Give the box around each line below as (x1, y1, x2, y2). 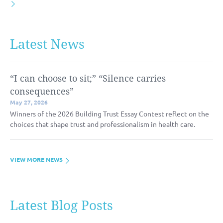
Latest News (10, 36, 85, 52)
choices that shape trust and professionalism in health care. (10, 119, 195, 128)
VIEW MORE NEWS (10, 155, 64, 163)
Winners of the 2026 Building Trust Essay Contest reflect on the (10, 109, 209, 118)
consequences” (10, 86, 74, 97)
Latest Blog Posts (10, 198, 113, 213)
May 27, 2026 (10, 98, 48, 106)
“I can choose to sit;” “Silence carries (10, 73, 166, 84)
